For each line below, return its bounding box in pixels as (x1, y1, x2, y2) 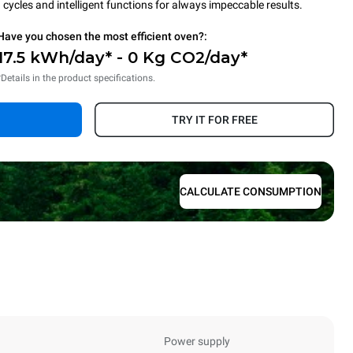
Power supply (164, 335, 230, 347)
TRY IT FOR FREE (171, 113, 258, 126)
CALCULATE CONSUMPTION (180, 185, 321, 198)
